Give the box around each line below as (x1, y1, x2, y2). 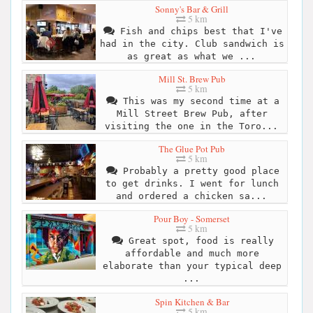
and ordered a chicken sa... (115, 191, 267, 202)
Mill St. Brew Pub (158, 72, 226, 85)
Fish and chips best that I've (114, 25, 282, 36)
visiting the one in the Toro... (104, 120, 278, 131)
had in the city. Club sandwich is (99, 38, 284, 49)
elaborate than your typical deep (102, 261, 282, 272)
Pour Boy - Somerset (154, 212, 230, 226)
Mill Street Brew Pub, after (116, 108, 268, 119)
